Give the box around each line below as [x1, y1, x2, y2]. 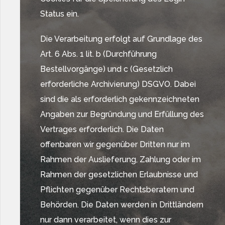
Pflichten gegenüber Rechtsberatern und [40, 185, 194, 194]
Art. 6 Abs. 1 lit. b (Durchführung [40, 49, 157, 59]
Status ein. [40, 9, 79, 19]
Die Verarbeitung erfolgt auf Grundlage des [40, 34, 202, 44]
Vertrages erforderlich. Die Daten [40, 125, 164, 134]
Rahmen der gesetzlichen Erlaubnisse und [40, 170, 198, 179]
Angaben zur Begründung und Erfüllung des [40, 109, 204, 119]
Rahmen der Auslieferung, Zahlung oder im [40, 155, 201, 164]
